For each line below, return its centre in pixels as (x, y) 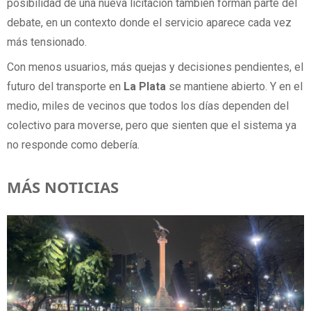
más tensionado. (47, 42)
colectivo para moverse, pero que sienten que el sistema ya (152, 125)
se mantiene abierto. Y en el (234, 86)
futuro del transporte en (65, 86)
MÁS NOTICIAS (63, 186)
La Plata (145, 86)
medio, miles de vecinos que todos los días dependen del (148, 106)
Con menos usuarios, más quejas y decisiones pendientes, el (155, 67)
